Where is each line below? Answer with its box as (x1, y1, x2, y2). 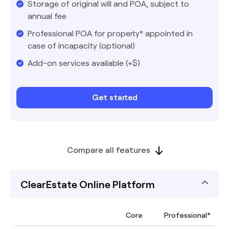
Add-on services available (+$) (28, 57, 140, 67)
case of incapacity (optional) (28, 40, 135, 50)
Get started (91, 91, 138, 102)
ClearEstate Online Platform (20, 177, 155, 190)
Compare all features (66, 144, 150, 154)
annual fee (28, 10, 66, 20)
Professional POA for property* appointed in (28, 28, 193, 38)
